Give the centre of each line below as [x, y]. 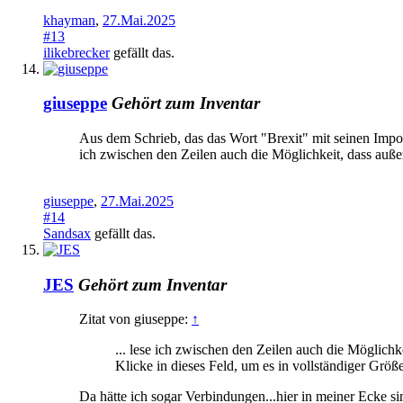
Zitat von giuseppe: [135, 319]
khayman [69, 20]
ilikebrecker [76, 52]
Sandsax [67, 234]
